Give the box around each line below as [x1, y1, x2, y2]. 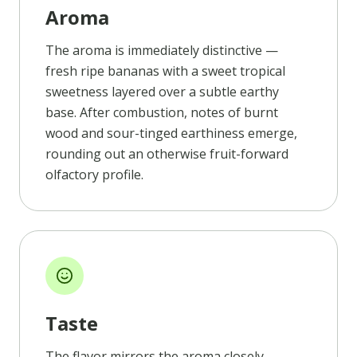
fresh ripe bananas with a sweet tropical [45, 61, 285, 80]
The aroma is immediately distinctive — [45, 41, 278, 59]
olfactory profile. [45, 165, 143, 183]
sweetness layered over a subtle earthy [45, 82, 279, 100]
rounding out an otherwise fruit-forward [45, 144, 288, 163]
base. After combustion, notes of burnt [45, 103, 278, 121]
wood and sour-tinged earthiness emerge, [45, 124, 297, 142]
